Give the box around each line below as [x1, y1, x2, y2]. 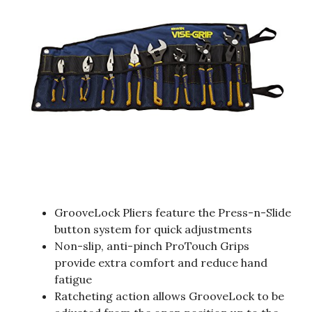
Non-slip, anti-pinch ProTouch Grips [54, 238, 249, 253]
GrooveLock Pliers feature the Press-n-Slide [54, 205, 291, 219]
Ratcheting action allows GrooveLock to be [54, 288, 284, 303]
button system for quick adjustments [54, 221, 252, 236]
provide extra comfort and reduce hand [54, 255, 267, 270]
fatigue [54, 272, 92, 286]
